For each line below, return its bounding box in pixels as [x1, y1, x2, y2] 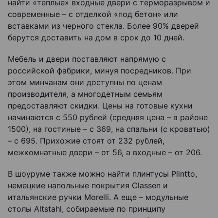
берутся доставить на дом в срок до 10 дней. [8, 32, 184, 42]
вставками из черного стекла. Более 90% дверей [8, 20, 199, 31]
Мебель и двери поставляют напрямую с [8, 54, 166, 64]
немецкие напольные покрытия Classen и [8, 180, 168, 190]
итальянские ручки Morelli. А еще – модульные [8, 192, 188, 202]
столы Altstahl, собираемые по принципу [8, 203, 165, 214]
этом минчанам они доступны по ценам [8, 77, 162, 87]
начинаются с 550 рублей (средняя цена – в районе [8, 112, 208, 122]
